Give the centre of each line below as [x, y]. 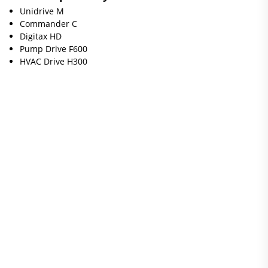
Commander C [48, 24]
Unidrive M [42, 11]
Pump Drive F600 [53, 49]
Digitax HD [40, 36]
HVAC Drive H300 [53, 61]
